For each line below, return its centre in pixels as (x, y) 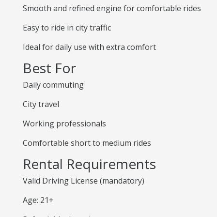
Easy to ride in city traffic (67, 28)
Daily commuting (53, 85)
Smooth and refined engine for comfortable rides (112, 8)
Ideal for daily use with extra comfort (89, 47)
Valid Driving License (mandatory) (84, 181)
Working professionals (64, 124)
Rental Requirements (89, 164)
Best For (49, 68)
